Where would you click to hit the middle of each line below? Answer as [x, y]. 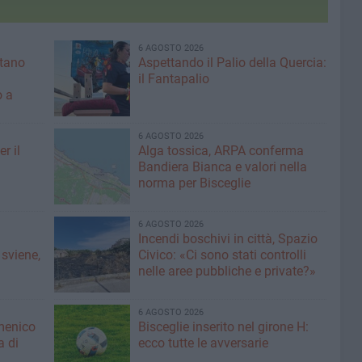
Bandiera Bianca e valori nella [222, 166]
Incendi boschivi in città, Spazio [227, 238]
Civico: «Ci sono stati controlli [222, 255]
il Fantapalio [173, 78]
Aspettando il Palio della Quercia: [232, 62]
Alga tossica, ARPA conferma [221, 150]
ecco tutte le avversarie [203, 343]
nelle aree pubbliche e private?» [227, 271]
